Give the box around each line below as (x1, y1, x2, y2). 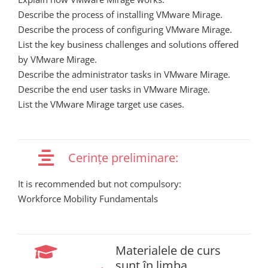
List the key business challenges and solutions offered (18, 38, 239, 51)
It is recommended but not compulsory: (18, 177, 181, 190)
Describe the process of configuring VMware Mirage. (18, 23, 232, 36)
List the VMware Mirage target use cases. (18, 98, 184, 111)
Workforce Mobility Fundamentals (18, 192, 158, 205)
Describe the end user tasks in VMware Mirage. (18, 83, 210, 96)
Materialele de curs (115, 242, 221, 259)
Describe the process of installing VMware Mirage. (18, 8, 223, 21)
